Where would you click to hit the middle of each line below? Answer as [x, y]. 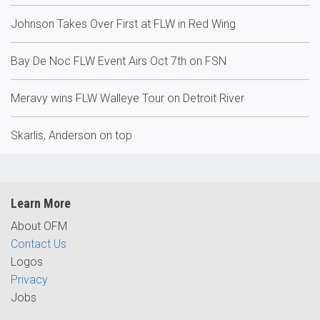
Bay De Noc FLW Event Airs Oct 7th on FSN [119, 61]
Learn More [41, 203]
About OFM [39, 226]
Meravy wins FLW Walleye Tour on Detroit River [127, 98]
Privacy [29, 280]
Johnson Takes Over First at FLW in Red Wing [123, 24]
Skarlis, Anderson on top [71, 135]
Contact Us [39, 244]
